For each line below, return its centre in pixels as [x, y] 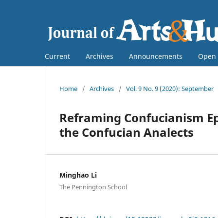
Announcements [156, 56]
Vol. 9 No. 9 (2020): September [170, 88]
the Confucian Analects [127, 132]
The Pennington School [93, 187]
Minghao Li [78, 175]
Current [57, 56]
